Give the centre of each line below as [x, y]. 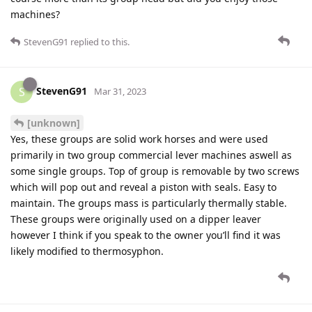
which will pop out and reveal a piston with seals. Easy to [143, 187]
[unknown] [54, 123]
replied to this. [99, 42]
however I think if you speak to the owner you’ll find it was [146, 235]
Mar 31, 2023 [120, 92]
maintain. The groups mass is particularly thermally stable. [149, 203]
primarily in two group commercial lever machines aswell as [151, 155]
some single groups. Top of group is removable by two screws [155, 171]
